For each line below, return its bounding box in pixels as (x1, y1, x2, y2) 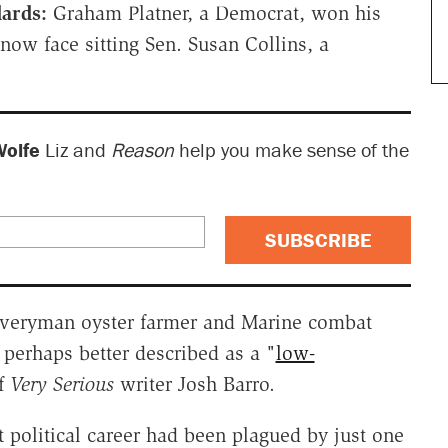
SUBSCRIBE (264, 226, 371, 252)
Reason (110, 136, 174, 162)
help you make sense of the (173, 136, 409, 162)
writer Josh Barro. (119, 371, 275, 396)
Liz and (39, 136, 111, 162)
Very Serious (9, 371, 120, 396)
